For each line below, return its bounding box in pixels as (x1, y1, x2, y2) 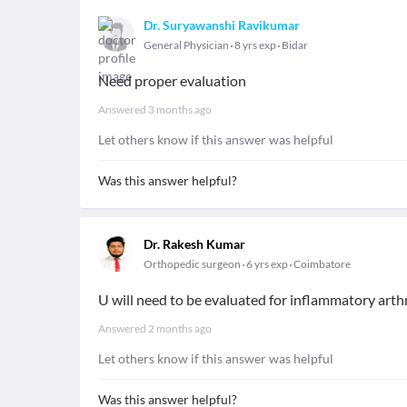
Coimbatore (293, 257, 351, 271)
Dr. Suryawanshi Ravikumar (144, 17, 300, 33)
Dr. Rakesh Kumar (144, 236, 245, 252)
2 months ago (148, 322, 212, 335)
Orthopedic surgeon (144, 257, 241, 271)
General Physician (144, 38, 229, 52)
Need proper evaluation (98, 72, 246, 89)
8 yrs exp (233, 38, 278, 52)
